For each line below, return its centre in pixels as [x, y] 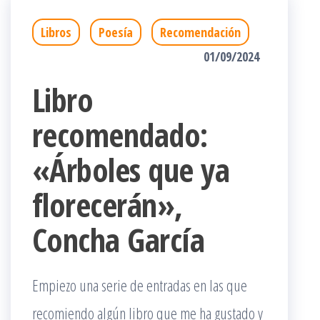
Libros [56, 32]
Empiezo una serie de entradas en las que [140, 285]
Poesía [116, 32]
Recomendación [200, 32]
